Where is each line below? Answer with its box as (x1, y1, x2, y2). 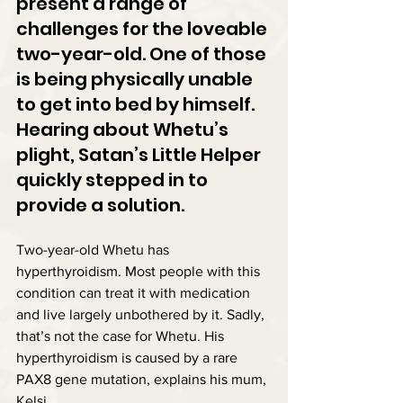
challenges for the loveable (16, 15, 271, 41)
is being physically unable (16, 66, 256, 92)
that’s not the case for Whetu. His (16, 327, 228, 344)
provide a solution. (16, 192, 184, 218)
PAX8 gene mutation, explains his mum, (16, 371, 270, 387)
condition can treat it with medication (16, 284, 254, 300)
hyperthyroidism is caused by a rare (16, 349, 241, 365)
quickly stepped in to (16, 166, 211, 193)
